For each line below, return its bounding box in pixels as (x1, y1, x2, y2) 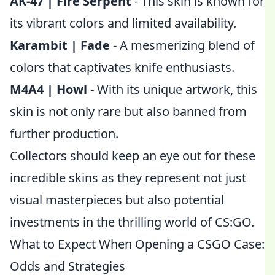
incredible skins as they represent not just (10, 169, 246, 186)
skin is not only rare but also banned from (10, 103, 247, 120)
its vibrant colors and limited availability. (10, 15, 236, 31)
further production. (10, 125, 118, 142)
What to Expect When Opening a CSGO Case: (10, 236, 265, 252)
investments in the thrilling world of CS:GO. (10, 214, 254, 230)
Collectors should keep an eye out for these (10, 147, 255, 164)
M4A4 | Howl (10, 81, 87, 98)
